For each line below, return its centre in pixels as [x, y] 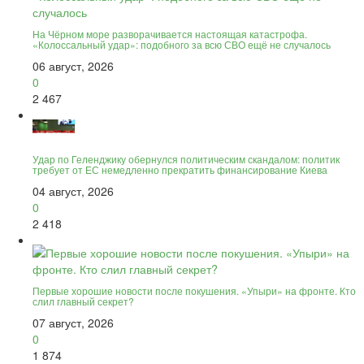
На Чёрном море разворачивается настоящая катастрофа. [170, 33]
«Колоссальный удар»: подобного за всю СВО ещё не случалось [182, 44]
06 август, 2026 [73, 65]
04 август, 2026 [73, 191]
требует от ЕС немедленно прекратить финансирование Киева [180, 169]
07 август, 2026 [73, 322]
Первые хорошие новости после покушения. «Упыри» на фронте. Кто [194, 290]
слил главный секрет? [83, 301]
